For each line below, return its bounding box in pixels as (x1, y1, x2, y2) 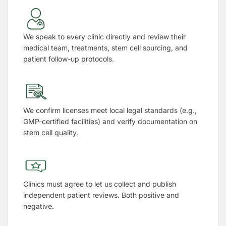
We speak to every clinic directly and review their (23, 32, 186, 41)
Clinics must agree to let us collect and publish (23, 179, 176, 188)
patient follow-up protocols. (23, 54, 114, 63)
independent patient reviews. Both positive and (23, 190, 179, 199)
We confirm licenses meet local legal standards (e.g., (23, 105, 197, 115)
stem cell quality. (23, 128, 78, 137)
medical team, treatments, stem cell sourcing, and (23, 43, 188, 52)
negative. (23, 201, 54, 210)
